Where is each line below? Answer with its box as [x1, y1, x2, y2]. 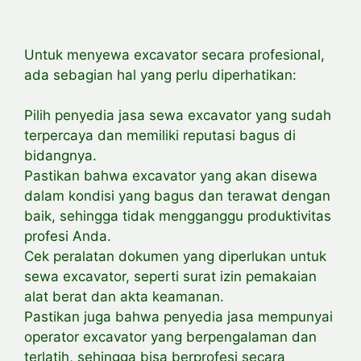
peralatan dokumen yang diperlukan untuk [53, 248, 326, 265]
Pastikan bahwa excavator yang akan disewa [24, 168, 317, 185]
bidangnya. [24, 147, 97, 164]
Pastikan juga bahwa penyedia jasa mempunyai [24, 309, 333, 326]
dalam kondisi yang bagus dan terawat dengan [24, 188, 330, 205]
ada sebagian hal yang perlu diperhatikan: [24, 66, 297, 83]
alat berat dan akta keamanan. [24, 288, 224, 305]
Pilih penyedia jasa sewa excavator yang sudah [24, 107, 331, 124]
